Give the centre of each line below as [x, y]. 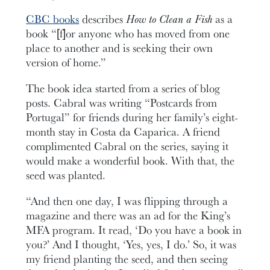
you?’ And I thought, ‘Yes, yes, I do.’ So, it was [131, 244]
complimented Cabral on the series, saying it [127, 146]
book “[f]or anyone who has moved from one [128, 33]
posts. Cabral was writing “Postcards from [122, 102]
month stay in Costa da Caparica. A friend [123, 131]
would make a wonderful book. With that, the [130, 160]
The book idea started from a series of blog [123, 88]
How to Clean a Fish [169, 19]
